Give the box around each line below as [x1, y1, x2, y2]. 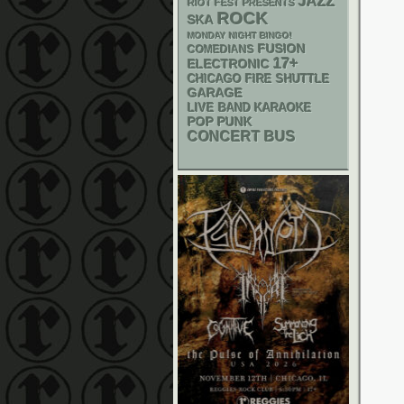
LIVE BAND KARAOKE [188, 101, 312, 115]
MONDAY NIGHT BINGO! [188, 31, 292, 41]
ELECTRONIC [188, 57, 270, 71]
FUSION [258, 42, 306, 56]
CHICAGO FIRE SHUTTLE [188, 73, 330, 86]
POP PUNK [188, 115, 252, 129]
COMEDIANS [188, 44, 254, 55]
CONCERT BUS [188, 129, 296, 144]
